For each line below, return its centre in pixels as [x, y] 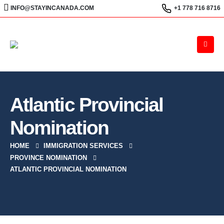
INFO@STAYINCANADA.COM [52, 8]
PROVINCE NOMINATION [48, 157]
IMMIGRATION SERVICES [83, 146]
